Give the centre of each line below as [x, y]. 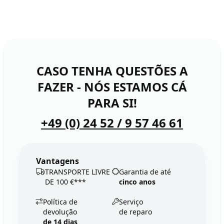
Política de [60, 201]
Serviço [131, 201]
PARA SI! [112, 102]
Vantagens [57, 161]
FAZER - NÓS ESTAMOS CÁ [112, 86]
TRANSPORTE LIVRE [77, 171]
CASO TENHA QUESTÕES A [112, 70]
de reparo [135, 211]
